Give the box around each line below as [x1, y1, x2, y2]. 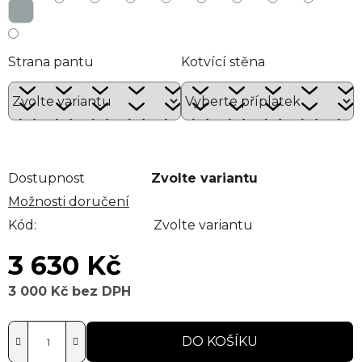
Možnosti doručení [8, 194, 129, 210]
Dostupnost [8, 170, 85, 187]
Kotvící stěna [181, 54, 265, 70]
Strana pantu [8, 54, 94, 70]
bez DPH [68, 284, 131, 300]
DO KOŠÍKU [182, 334, 258, 350]
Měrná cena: [7, 309, 91, 325]
